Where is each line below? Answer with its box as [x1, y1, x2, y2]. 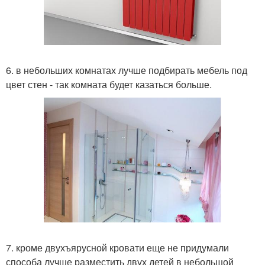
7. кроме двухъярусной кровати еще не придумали [6, 240, 229, 254]
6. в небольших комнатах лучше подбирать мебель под [6, 63, 247, 77]
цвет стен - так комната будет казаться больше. [6, 77, 212, 91]
